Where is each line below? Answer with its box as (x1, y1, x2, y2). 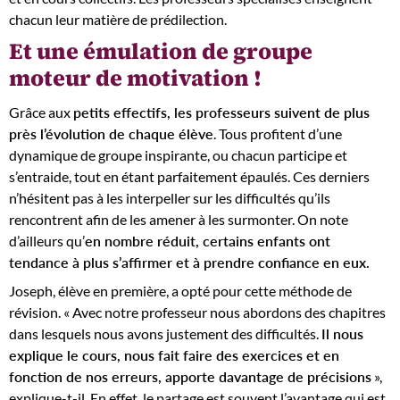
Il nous (321, 325, 363, 342)
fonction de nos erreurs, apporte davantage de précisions (9, 368, 371, 385)
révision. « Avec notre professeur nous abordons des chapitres (9, 304, 386, 321)
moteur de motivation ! (9, 62, 266, 93)
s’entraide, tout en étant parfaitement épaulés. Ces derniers (9, 168, 370, 185)
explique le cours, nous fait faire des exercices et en (9, 346, 339, 363)
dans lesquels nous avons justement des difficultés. (9, 325, 321, 342)
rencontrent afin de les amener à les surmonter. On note (9, 211, 348, 228)
